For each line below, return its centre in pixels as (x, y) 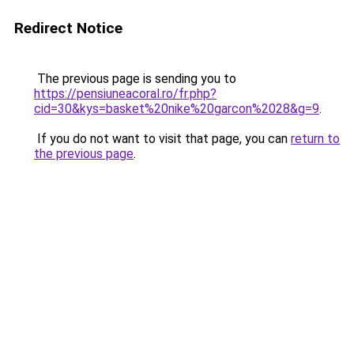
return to (315, 139)
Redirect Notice (68, 28)
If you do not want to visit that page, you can (162, 139)
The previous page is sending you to (135, 79)
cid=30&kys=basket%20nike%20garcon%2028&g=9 (177, 109)
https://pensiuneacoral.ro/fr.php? (125, 94)
